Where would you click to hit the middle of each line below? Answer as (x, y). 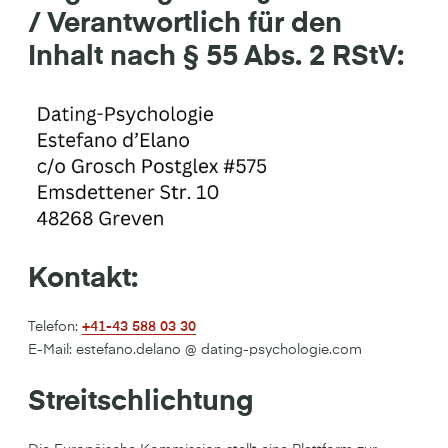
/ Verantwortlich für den (185, 24)
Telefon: (55, 327)
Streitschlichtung (141, 402)
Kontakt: (83, 279)
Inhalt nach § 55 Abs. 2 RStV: (216, 57)
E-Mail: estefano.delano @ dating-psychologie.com (195, 350)
